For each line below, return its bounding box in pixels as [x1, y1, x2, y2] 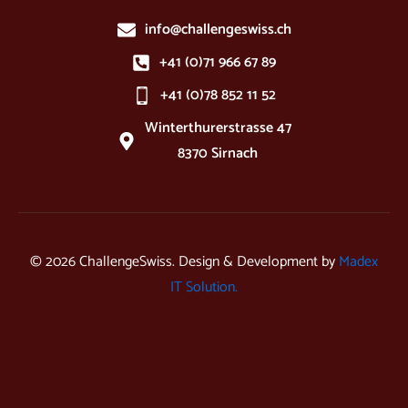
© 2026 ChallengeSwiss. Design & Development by [30, 250, 339, 275]
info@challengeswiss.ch [144, 17, 291, 43]
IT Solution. [170, 275, 238, 301]
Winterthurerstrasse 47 [144, 116, 291, 141]
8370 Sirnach [178, 141, 258, 167]
